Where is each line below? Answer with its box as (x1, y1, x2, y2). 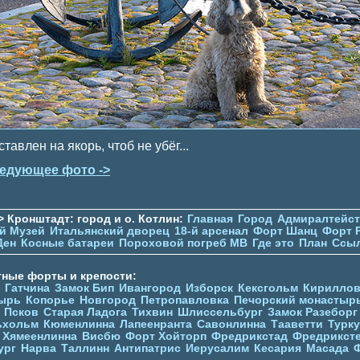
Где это (252, 236, 294, 249)
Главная (187, 212, 233, 225)
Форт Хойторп (125, 329, 207, 342)
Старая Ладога (43, 305, 127, 318)
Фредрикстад (211, 329, 288, 342)
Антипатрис (114, 342, 181, 354)
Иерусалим (186, 342, 249, 354)
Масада (306, 342, 349, 354)
